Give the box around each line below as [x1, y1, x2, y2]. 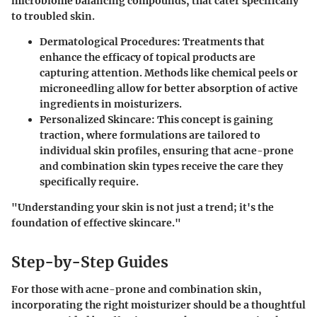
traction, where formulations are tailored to [40, 129, 260, 142]
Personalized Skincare [40, 113, 151, 127]
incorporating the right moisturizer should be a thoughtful [11, 298, 306, 311]
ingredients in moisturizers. [40, 98, 182, 111]
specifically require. [40, 175, 139, 189]
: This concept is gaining [151, 113, 273, 127]
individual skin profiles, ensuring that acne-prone [40, 144, 294, 158]
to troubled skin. [11, 10, 95, 23]
